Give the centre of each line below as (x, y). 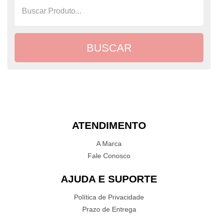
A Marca (109, 144)
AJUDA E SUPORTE (109, 179)
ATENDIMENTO (109, 125)
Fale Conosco (109, 156)
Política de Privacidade (109, 197)
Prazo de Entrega (109, 209)
